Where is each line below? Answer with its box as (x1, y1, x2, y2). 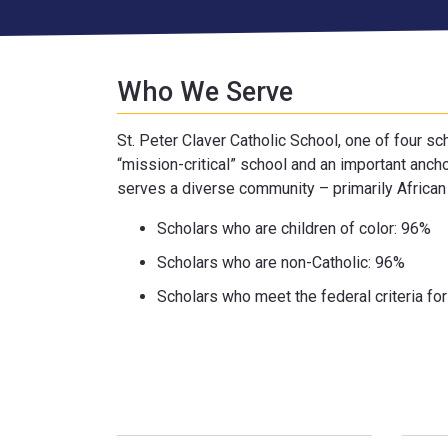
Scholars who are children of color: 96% (157, 219, 431, 238)
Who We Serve (117, 76, 293, 108)
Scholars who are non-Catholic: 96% (157, 253, 405, 272)
